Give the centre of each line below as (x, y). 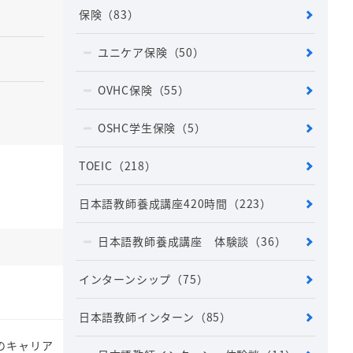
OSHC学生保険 (137, 128)
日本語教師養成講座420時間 (153, 204)
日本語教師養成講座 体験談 (173, 242)
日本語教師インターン (136, 317)
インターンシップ (125, 279)
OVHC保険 (125, 90)
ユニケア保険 (132, 52)
